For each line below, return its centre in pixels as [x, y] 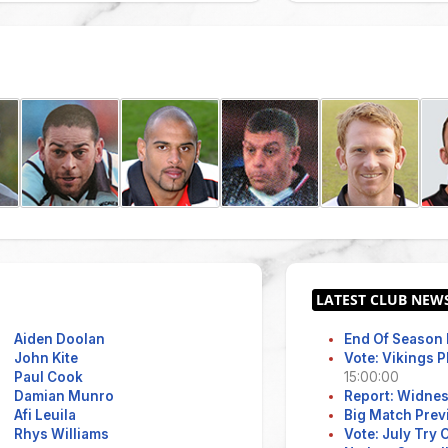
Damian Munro [64, 395]
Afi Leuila [45, 414]
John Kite [46, 357]
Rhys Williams [61, 433]
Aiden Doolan [59, 338]
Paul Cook [48, 376]
